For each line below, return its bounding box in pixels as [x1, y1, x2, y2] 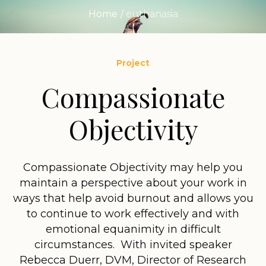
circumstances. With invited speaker [34, 237, 232, 251]
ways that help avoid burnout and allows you [12, 191, 254, 205]
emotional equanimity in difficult [45, 222, 221, 236]
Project [116, 57, 150, 68]
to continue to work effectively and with [27, 207, 239, 220]
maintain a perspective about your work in [19, 176, 247, 189]
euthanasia [125, 8, 178, 20]
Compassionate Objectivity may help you [23, 160, 243, 174]
